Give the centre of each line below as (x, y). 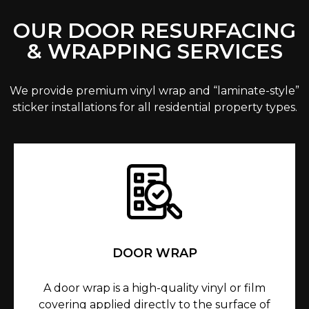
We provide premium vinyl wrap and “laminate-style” (154, 91)
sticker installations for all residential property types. (154, 108)
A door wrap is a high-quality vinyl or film (154, 288)
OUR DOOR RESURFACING (154, 31)
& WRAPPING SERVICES (154, 52)
